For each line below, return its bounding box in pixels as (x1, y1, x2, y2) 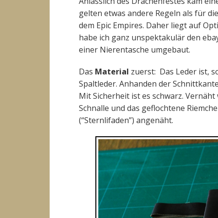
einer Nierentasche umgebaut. (79, 44, 190, 55)
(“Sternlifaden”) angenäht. (79, 115, 173, 126)
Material (95, 66, 129, 77)
